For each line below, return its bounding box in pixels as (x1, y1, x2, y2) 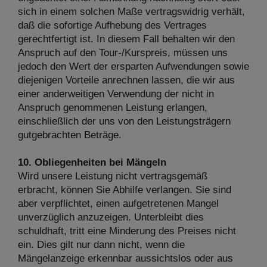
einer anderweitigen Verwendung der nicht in (18, 88, 214, 100)
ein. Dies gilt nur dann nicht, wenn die (18, 238, 185, 250)
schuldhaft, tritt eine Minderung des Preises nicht (18, 225, 236, 237)
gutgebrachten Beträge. (18, 129, 122, 141)
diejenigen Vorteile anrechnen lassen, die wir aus (18, 74, 235, 86)
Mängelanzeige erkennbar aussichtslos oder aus (18, 252, 233, 264)
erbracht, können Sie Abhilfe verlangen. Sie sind (18, 184, 231, 195)
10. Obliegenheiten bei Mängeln (18, 156, 166, 168)
